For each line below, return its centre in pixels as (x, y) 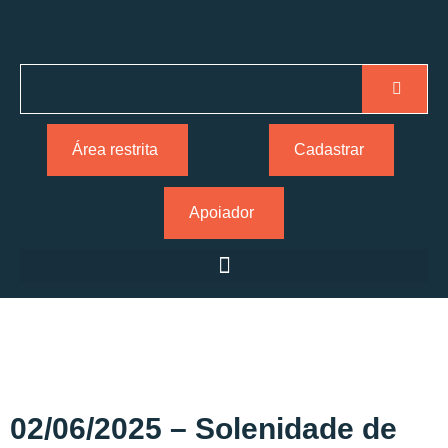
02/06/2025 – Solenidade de (203, 428)
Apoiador (221, 212)
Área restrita (114, 149)
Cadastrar (328, 149)
